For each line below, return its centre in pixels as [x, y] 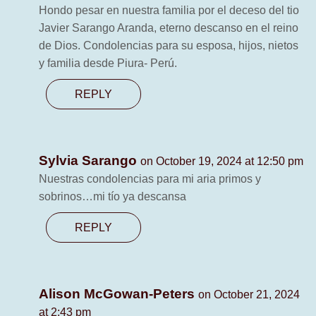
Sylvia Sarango [90, 161]
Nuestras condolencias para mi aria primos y [150, 179]
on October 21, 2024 [249, 295]
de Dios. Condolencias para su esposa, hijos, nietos [169, 46]
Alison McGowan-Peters [119, 294]
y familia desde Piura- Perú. [108, 63]
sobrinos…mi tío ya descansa [113, 197]
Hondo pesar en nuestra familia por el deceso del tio [169, 11]
